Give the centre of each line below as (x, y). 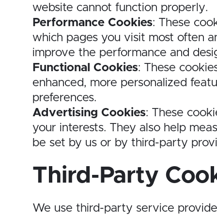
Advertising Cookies (89, 113)
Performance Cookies (93, 23)
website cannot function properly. (120, 8)
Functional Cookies (85, 68)
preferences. (64, 98)
